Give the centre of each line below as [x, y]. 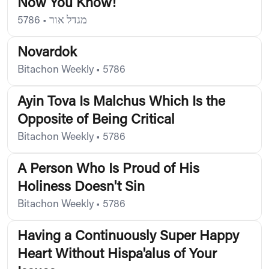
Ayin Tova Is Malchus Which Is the [121, 102]
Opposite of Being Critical [96, 120]
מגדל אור [68, 21]
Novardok [47, 53]
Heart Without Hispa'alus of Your [117, 255]
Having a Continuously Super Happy [128, 237]
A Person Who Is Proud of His [108, 169]
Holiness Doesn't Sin [81, 187]
